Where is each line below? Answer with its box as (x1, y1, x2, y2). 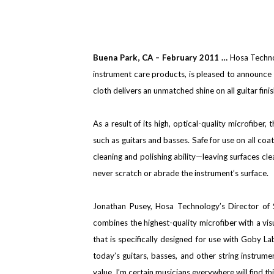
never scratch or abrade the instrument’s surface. (93, 168, 268, 178)
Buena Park (93, 52, 138, 62)
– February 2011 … (152, 52, 230, 62)
